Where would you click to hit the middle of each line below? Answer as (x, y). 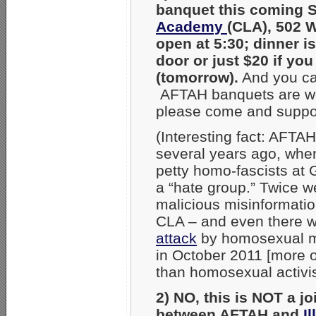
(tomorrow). (197, 77)
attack (176, 238)
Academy (192, 26)
